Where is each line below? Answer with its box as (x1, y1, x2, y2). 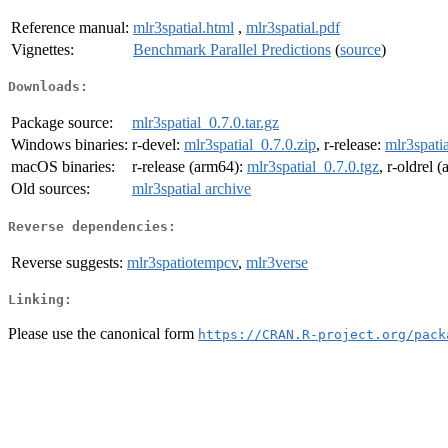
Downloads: (8, 79, 88, 95)
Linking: (8, 292, 72, 308)
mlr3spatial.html (133, 18, 234, 36)
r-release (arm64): (132, 158, 247, 176)
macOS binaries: (11, 158, 115, 176)
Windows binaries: (11, 136, 128, 154)
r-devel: (132, 136, 184, 154)
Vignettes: (11, 40, 74, 58)
